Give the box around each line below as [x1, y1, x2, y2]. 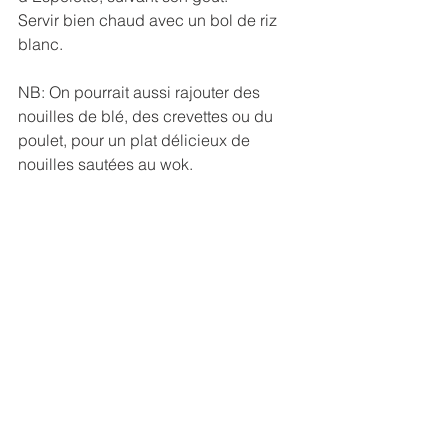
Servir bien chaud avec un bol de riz [18, 10, 281, 31]
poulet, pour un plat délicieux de [18, 130, 254, 151]
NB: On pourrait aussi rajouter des [18, 82, 264, 103]
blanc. [18, 34, 63, 55]
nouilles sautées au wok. [18, 154, 193, 175]
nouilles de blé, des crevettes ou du [18, 106, 277, 127]
